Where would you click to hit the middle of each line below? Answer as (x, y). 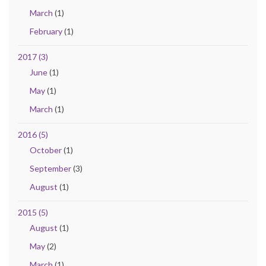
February (46, 31)
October (46, 150)
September (50, 168)
